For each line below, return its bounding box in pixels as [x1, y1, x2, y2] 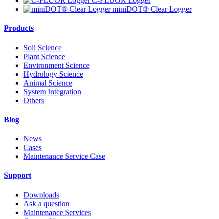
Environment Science [23, 61, 89, 69]
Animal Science [23, 78, 72, 87]
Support [4, 171, 31, 180]
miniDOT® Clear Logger [112, 5, 192, 14]
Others [23, 96, 44, 105]
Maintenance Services [23, 208, 91, 217]
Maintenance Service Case [23, 152, 105, 161]
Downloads [23, 190, 59, 199]
